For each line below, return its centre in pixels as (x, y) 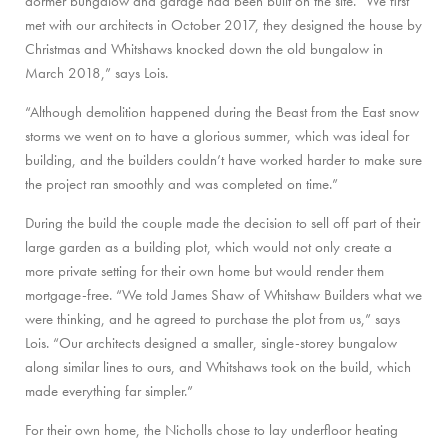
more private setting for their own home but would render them (204, 270)
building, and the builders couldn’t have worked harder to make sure (223, 159)
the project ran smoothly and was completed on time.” (181, 183)
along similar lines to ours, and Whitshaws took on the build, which (218, 366)
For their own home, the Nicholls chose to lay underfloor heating (211, 429)
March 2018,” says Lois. (96, 72)
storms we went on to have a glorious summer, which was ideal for (217, 135)
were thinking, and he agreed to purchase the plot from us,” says (212, 318)
